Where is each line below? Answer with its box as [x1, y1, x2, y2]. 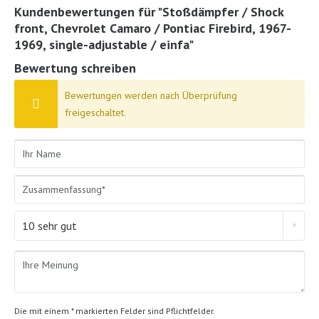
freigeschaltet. [65, 105, 127, 119]
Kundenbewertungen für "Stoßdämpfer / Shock [14, 3, 283, 20]
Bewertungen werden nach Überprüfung [65, 88, 238, 102]
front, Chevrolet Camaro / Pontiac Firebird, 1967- [14, 19, 291, 36]
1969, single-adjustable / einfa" [14, 36, 194, 53]
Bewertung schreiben [14, 59, 136, 76]
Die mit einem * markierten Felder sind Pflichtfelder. [14, 305, 215, 316]
